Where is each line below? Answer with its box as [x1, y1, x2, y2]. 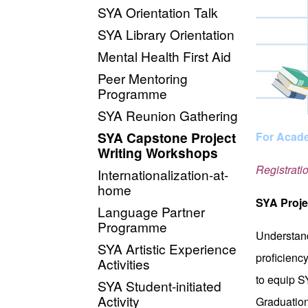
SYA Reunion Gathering [98, 105, 238, 124]
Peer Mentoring [98, 68, 188, 87]
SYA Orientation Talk [98, 2, 218, 21]
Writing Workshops [98, 142, 218, 162]
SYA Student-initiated [98, 276, 221, 295]
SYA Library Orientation [98, 24, 234, 43]
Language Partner [98, 201, 205, 221]
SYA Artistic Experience [98, 239, 236, 258]
